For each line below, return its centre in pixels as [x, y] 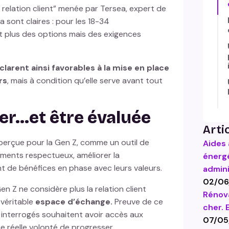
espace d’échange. [74, 202]
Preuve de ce [138, 202]
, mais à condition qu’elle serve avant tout [85, 81]
